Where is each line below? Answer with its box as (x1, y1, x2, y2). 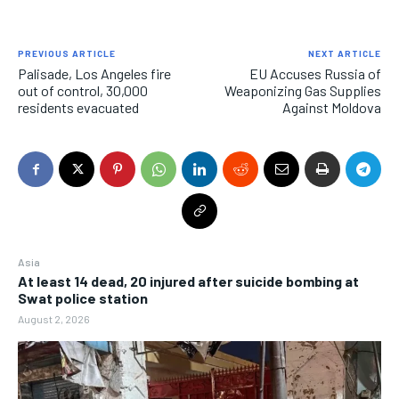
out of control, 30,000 (18, 82, 148, 100)
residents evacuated (18, 99, 139, 117)
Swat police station (18, 289, 148, 307)
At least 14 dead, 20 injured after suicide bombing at (18, 273, 359, 290)
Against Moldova (281, 99, 381, 117)
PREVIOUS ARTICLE (18, 48, 116, 60)
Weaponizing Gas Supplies (224, 82, 381, 100)
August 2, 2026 (18, 313, 90, 326)
